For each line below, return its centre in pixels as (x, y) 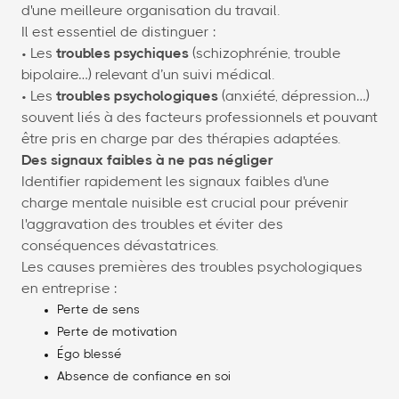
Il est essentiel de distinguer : (118, 33)
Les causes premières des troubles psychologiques (192, 268)
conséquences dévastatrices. (120, 246)
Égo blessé (90, 355)
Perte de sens (98, 310)
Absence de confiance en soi (144, 377)
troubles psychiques (122, 54)
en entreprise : (69, 289)
